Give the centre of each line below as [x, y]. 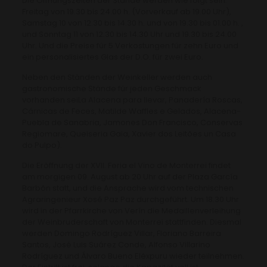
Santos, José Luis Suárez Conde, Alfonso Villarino [116, 244]
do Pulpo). [42, 145]
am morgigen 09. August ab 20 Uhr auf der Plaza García [130, 176]
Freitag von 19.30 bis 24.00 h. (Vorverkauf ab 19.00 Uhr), [126, 11]
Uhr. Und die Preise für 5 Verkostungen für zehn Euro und [130, 45]
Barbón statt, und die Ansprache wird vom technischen [128, 188]
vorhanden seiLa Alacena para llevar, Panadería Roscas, [132, 100]
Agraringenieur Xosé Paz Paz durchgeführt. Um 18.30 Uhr [130, 199]
